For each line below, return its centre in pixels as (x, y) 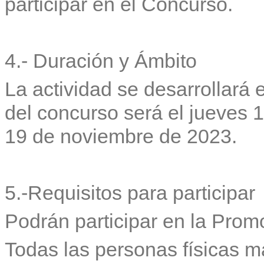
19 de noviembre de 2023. (121, 136)
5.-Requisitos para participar (130, 192)
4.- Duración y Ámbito (101, 60)
